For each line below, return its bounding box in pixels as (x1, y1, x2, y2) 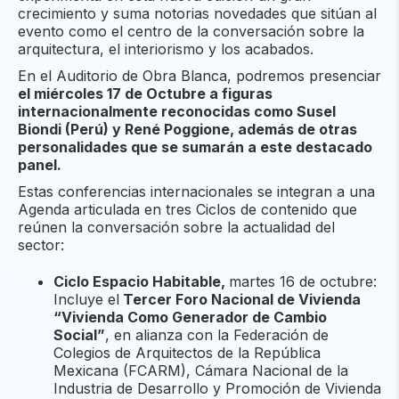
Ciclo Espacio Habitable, (53, 273, 229, 291)
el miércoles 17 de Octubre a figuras (18, 85, 273, 103)
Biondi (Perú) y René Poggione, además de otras (18, 120, 357, 139)
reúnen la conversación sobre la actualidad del (18, 218, 335, 237)
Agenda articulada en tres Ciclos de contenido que (18, 200, 357, 219)
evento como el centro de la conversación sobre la (18, 22, 364, 41)
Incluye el (53, 290, 119, 309)
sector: (18, 236, 64, 255)
